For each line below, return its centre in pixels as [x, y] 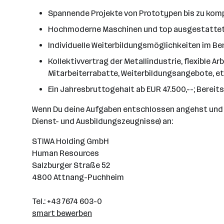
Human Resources [65, 153]
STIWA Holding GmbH [70, 141]
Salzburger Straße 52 [71, 165]
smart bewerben [62, 213]
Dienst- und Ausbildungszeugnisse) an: [102, 121]
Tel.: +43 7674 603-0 [67, 201]
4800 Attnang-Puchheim [78, 177]
